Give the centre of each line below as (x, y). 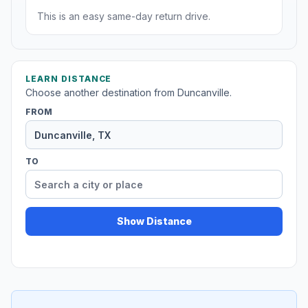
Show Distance (154, 221)
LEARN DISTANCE (69, 79)
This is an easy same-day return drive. (124, 16)
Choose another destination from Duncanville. (129, 93)
